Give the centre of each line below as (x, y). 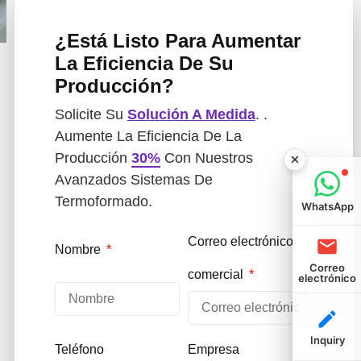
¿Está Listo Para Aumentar (177, 40)
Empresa (213, 349)
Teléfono (79, 349)
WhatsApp (327, 206)
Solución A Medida (191, 114)
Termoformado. (103, 201)
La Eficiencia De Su (144, 63)
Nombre (79, 249)
